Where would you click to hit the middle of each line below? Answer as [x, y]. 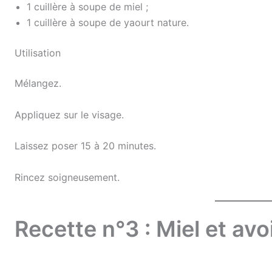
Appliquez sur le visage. [69, 114]
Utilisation [38, 53]
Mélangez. [38, 83]
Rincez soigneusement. [67, 177]
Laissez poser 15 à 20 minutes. [85, 146]
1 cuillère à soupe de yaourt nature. [108, 22]
